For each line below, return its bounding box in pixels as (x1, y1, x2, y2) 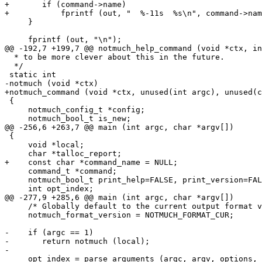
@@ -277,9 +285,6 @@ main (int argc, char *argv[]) (5, 192, 234, 202)
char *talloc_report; (5, 149, 122, 158)
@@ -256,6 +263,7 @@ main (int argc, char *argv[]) (5, 122, 234, 132)
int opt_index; (5, 184, 94, 193)
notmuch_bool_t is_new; (5, 113, 131, 123)
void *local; (5, 140, 84, 149)
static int (5, 70, 56, 79)
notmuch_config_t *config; (5, 105, 145, 114)
